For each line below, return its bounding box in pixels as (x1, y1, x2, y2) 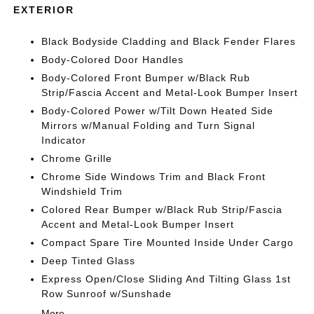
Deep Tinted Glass (41, 254, 136, 266)
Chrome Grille (41, 152, 113, 164)
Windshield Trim (41, 185, 123, 197)
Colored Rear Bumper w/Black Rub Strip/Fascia (41, 203, 283, 215)
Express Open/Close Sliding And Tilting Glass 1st (41, 273, 292, 285)
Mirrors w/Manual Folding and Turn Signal (41, 119, 256, 131)
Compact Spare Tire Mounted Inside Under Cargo (41, 236, 294, 248)
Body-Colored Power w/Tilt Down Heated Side (41, 104, 274, 116)
